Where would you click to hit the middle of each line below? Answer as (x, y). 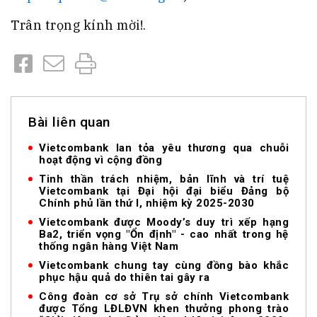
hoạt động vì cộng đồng (100, 160)
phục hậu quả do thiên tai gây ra (124, 277)
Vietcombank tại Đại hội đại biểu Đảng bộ (164, 191)
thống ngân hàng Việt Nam (109, 246)
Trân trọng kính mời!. (79, 25)
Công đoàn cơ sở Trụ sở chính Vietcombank (164, 296)
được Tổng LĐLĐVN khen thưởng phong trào (164, 308)
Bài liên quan (69, 122)
